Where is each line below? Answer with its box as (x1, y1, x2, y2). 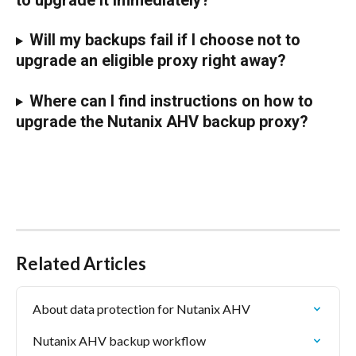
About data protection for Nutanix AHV (33, 300, 250, 316)
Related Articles (16, 252, 146, 274)
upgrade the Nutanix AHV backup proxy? (16, 111, 308, 131)
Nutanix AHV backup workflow (33, 332, 206, 348)
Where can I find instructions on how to (29, 91, 317, 110)
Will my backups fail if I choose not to (29, 30, 304, 50)
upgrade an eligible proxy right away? (16, 51, 286, 71)
